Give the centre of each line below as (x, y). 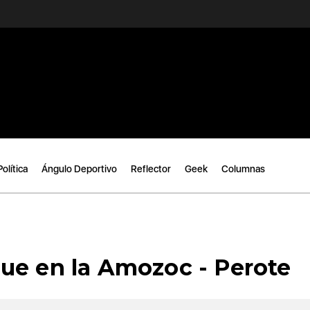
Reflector (151, 169)
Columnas (243, 169)
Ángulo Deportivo (79, 169)
